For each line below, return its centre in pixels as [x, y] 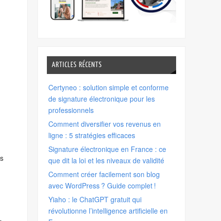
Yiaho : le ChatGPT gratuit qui [95, 199]
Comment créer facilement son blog [104, 174]
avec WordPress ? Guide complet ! [102, 185]
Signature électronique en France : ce [108, 149]
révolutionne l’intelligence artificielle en [108, 210]
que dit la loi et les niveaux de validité [107, 160]
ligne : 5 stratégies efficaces [92, 135]
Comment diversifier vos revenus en [105, 124]
